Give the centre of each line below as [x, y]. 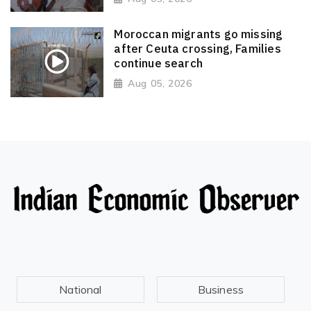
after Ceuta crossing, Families [197, 48]
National [81, 290]
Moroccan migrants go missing [199, 34]
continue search [159, 63]
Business [221, 290]
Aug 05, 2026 [160, 83]
